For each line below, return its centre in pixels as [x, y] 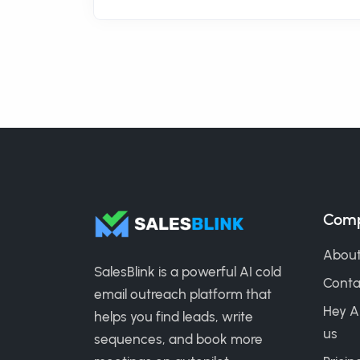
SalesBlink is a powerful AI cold [188, 272]
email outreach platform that [183, 294]
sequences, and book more [178, 339]
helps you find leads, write [174, 317]
